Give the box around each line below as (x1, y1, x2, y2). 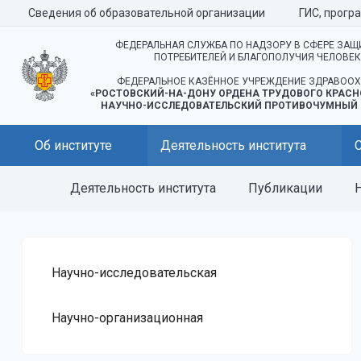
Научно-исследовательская (52, 265, 217, 280)
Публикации (248, 180, 322, 196)
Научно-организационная (52, 310, 203, 326)
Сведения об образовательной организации (28, 6, 265, 19)
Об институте (35, 138, 112, 153)
